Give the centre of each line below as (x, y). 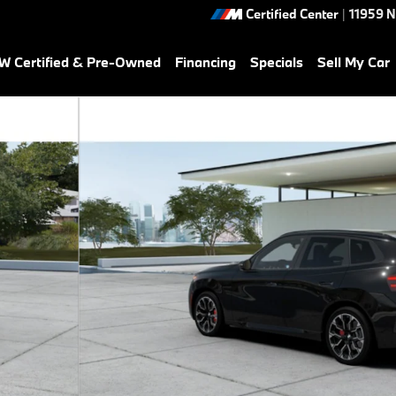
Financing (206, 62)
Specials (277, 62)
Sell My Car (354, 62)
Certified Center (292, 14)
